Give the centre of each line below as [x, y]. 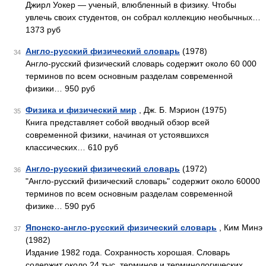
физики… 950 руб [60, 88]
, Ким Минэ [240, 227]
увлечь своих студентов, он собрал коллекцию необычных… [143, 17]
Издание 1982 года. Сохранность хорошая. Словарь [128, 252]
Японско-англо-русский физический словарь [121, 227]
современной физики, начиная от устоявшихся [117, 135]
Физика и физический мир [81, 110]
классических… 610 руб [72, 147]
